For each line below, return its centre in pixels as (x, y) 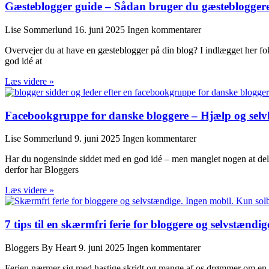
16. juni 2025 (101, 29)
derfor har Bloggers (42, 170)
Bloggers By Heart (42, 247)
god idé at (23, 61)
